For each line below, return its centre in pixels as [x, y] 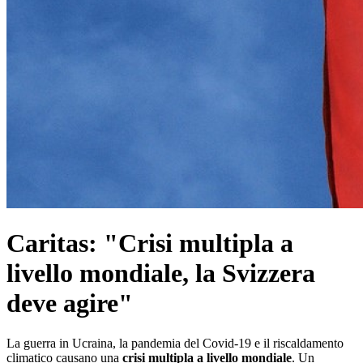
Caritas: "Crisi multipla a [150, 243]
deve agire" [70, 303]
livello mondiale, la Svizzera [161, 273]
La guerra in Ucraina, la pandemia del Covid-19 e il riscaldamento [175, 343]
